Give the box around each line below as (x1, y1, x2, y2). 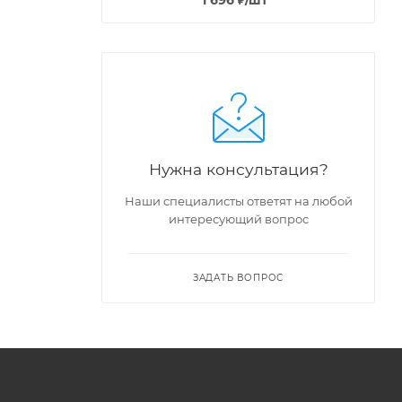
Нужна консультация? (148, 159, 328, 179)
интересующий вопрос (168, 211, 309, 226)
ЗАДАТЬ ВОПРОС (192, 271, 284, 284)
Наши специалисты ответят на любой (124, 193, 353, 208)
